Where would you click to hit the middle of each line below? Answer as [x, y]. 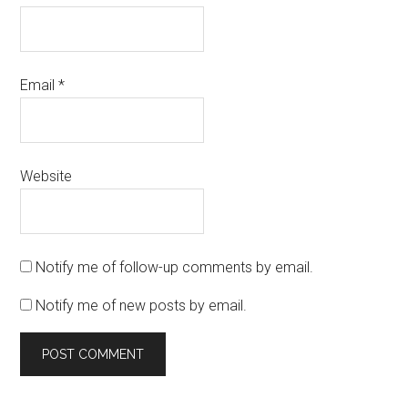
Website [46, 176]
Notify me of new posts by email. [142, 306]
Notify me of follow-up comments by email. [175, 267]
